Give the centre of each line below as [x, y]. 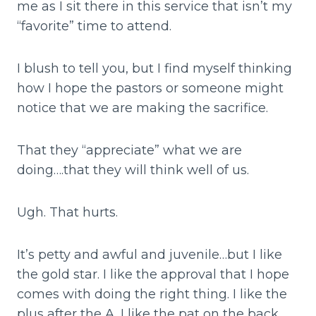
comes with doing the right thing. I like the [152, 294]
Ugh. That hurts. [67, 212]
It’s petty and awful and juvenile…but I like [150, 254]
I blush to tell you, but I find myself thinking [154, 68]
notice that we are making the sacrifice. [142, 108]
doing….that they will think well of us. [133, 170]
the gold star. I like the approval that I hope [153, 274]
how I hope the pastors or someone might [150, 88]
